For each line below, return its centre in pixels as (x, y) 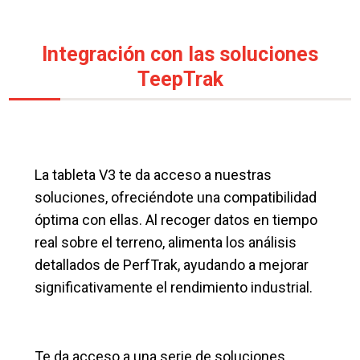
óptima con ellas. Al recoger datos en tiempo (176, 220)
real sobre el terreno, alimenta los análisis (166, 243)
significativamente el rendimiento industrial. (174, 288)
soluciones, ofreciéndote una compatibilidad (176, 198)
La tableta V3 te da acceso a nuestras (153, 175)
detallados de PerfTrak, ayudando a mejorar (172, 265)
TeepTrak (180, 79)
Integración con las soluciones (180, 54)
